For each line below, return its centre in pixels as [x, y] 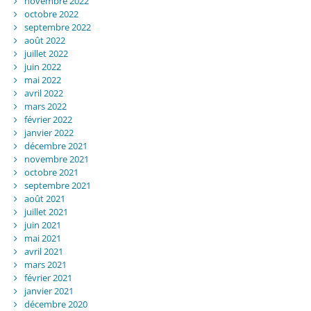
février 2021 [48, 277]
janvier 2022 [49, 132]
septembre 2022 [57, 27]
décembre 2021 [56, 145]
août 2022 [44, 40]
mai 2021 [42, 238]
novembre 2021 [56, 159]
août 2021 [44, 198]
